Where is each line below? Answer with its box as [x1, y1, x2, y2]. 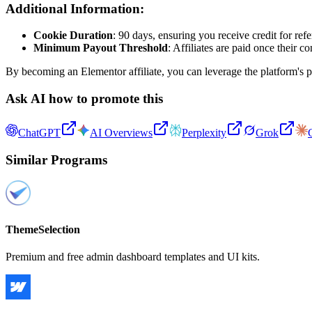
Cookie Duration [33, 29, 113, 42]
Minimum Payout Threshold [33, 42, 168, 54]
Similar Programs [6, 152, 107, 167]
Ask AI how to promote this [6, 91, 163, 107]
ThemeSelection [6, 223, 80, 235]
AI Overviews [90, 126, 153, 139]
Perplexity [182, 126, 226, 139]
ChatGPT [18, 126, 61, 139]
